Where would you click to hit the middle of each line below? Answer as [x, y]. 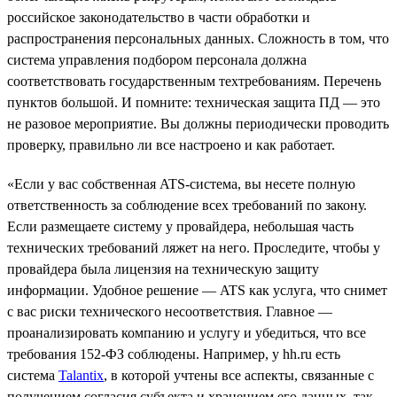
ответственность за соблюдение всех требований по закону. [187, 205]
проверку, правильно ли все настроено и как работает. [171, 144]
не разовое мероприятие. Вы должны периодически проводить [198, 123]
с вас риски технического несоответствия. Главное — [170, 311]
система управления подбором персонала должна [157, 59]
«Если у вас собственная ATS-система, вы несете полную [181, 183]
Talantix [81, 375]
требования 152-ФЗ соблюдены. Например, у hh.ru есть [174, 354]
